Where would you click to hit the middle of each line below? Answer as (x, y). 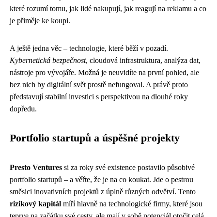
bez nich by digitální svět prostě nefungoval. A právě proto (99, 84)
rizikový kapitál (35, 203)
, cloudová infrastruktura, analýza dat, (143, 60)
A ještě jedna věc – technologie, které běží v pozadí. (89, 48)
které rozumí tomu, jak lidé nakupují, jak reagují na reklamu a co (108, 8)
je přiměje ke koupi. (40, 20)
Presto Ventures (36, 167)
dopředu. (23, 108)
